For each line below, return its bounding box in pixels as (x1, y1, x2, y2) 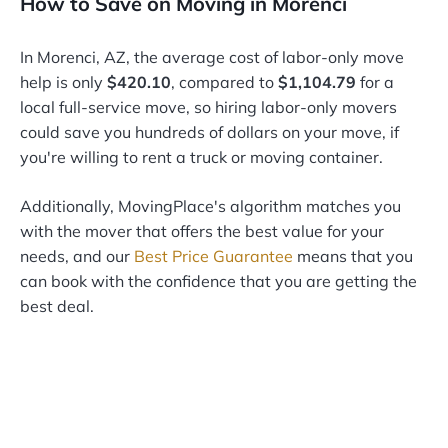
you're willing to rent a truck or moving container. (20, 147, 383, 168)
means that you (293, 246, 413, 267)
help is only (20, 72, 107, 93)
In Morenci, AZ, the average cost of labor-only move (20, 47, 404, 68)
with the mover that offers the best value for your (20, 221, 384, 242)
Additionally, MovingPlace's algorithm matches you (20, 196, 401, 217)
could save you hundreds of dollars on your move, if (20, 122, 399, 143)
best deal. (20, 296, 94, 317)
